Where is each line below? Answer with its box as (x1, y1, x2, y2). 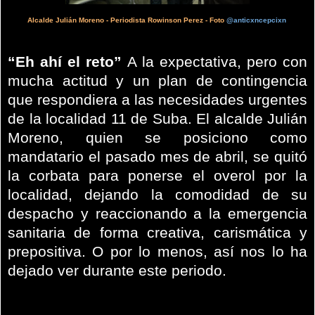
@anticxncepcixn (224, 15, 286, 24)
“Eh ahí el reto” (8, 53, 127, 70)
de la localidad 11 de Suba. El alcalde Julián (8, 110, 307, 127)
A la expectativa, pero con (127, 53, 307, 70)
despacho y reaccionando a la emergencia (8, 205, 307, 222)
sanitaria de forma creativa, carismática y (8, 224, 307, 241)
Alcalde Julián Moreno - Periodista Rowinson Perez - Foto (27, 15, 224, 24)
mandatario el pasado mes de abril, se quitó (8, 148, 307, 165)
